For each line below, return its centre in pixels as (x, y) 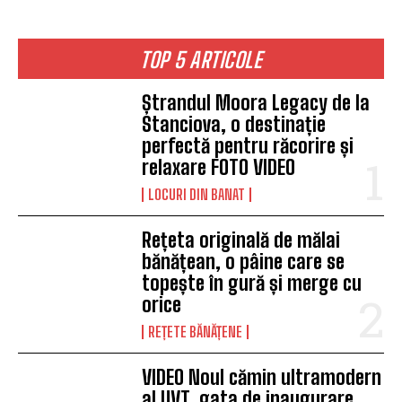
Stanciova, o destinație (234, 124)
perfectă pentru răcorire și (248, 146)
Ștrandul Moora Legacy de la (256, 103)
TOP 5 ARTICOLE (201, 60)
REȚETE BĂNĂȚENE (196, 332)
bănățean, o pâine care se (244, 262)
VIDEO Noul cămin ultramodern (262, 377)
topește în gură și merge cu (252, 283)
